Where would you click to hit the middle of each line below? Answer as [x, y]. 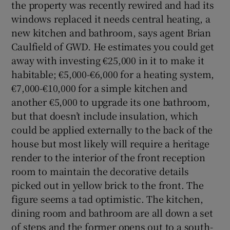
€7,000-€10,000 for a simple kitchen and [99, 88]
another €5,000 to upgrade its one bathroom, [111, 101]
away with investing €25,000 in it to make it [108, 60]
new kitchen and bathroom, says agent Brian [111, 32]
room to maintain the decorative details [100, 171]
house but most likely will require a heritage [110, 143]
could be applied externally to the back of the [112, 129]
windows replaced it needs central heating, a [111, 18]
